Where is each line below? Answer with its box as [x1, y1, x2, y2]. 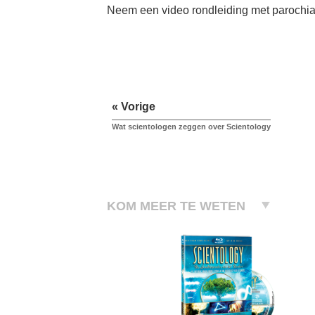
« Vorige [112, 101, 155, 113]
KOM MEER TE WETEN [107, 199, 245, 214]
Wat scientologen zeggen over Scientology [112, 122, 271, 131]
